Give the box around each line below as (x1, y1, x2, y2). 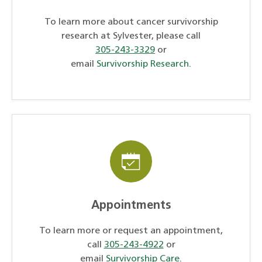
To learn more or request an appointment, (39, 226, 223, 236)
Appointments (91, 200, 171, 212)
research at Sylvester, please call (61, 32, 201, 42)
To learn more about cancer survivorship (44, 18, 218, 27)
